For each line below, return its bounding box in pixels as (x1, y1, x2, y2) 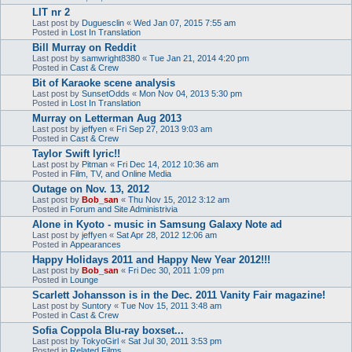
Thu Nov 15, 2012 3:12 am (128, 194, 229, 204)
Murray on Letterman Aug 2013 (32, 112, 181, 124)
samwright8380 (82, 53, 140, 63)
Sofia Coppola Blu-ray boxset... (32, 324, 184, 336)
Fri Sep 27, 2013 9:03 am (116, 123, 212, 134)
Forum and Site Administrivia (70, 203, 178, 214)
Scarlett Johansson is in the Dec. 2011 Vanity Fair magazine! (32, 288, 325, 301)
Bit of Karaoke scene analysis (32, 76, 175, 89)
